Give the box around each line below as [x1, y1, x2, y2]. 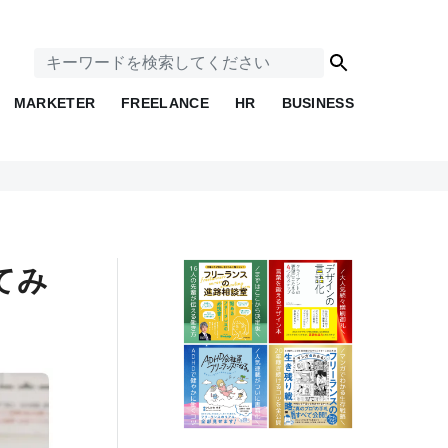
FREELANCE [121, 94, 209, 111]
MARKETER [13, 94, 96, 111]
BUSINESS [281, 94, 354, 111]
